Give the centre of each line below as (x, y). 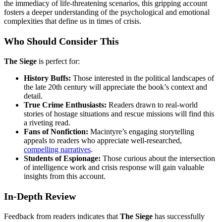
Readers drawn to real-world (152, 105)
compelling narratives (57, 150)
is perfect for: (58, 61)
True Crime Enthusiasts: (65, 105)
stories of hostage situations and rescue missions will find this (119, 114)
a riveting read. (47, 123)
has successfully (179, 217)
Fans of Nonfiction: (56, 132)
